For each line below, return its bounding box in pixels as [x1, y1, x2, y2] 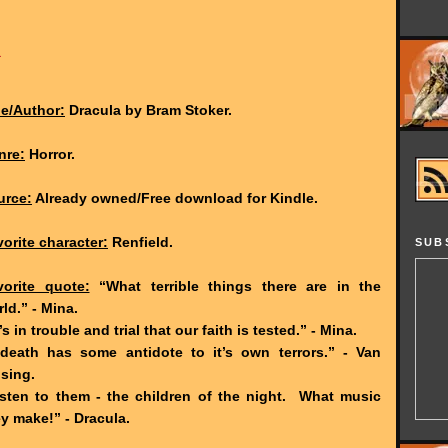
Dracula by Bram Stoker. [65, 101, 232, 118]
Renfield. [108, 233, 173, 250]
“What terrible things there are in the [89, 277, 381, 294]
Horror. [25, 145, 75, 162]
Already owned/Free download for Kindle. [32, 189, 318, 206]
